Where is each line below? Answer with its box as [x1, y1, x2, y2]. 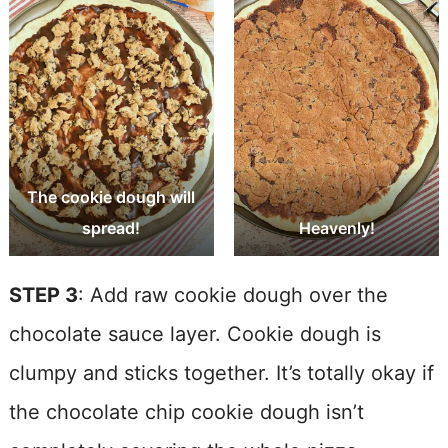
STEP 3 [8, 282, 78, 307]
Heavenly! [298, 218, 375, 239]
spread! [82, 218, 141, 239]
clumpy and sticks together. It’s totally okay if [8, 360, 434, 385]
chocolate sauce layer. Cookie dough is [8, 321, 381, 346]
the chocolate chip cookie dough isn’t [8, 399, 364, 424]
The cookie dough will [27, 187, 196, 208]
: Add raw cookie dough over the [77, 282, 388, 307]
